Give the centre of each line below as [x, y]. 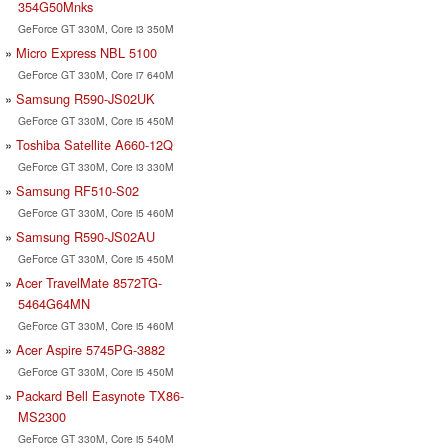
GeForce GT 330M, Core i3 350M [95, 28]
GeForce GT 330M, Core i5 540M [95, 438]
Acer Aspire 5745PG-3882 [90, 349]
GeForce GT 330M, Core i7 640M [95, 74]
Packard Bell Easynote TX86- [100, 395]
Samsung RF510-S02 [77, 190]
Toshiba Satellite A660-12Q [94, 144]
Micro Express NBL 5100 [86, 52]
